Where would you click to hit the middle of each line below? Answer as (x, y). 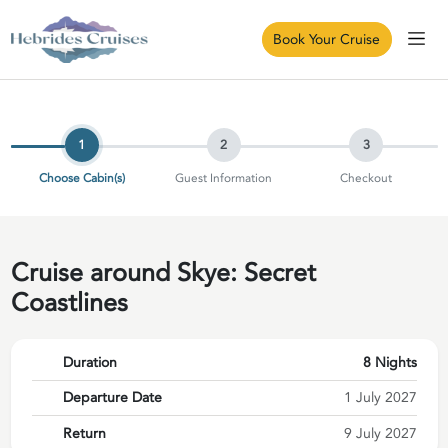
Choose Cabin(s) (81, 177)
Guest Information (224, 177)
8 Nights (389, 363)
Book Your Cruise (326, 40)
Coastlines (69, 302)
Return (84, 433)
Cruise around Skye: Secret (163, 272)
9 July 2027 (380, 433)
